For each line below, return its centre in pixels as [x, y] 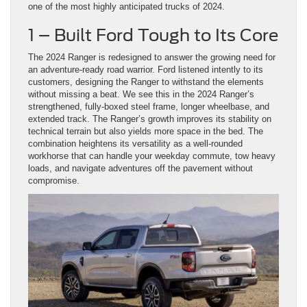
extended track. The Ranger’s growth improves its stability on [150, 119]
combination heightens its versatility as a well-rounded [135, 144]
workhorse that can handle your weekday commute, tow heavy [152, 156]
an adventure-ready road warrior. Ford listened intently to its [146, 70]
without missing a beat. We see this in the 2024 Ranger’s [141, 95]
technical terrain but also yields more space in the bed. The [146, 132]
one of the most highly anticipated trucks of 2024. [126, 7]
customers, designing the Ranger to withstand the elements [146, 82]
